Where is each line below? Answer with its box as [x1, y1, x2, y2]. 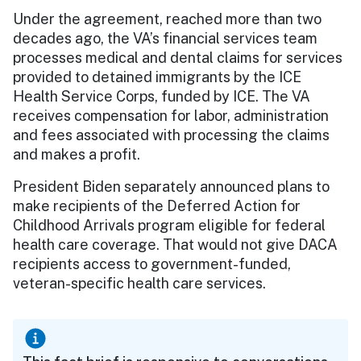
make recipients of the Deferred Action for [13, 197, 301, 214]
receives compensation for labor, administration [13, 106, 329, 124]
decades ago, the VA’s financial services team [13, 29, 317, 47]
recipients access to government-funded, [13, 255, 291, 272]
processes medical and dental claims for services [13, 48, 342, 66]
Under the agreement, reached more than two [13, 10, 322, 27]
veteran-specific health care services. [13, 274, 266, 292]
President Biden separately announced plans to [13, 177, 330, 195]
